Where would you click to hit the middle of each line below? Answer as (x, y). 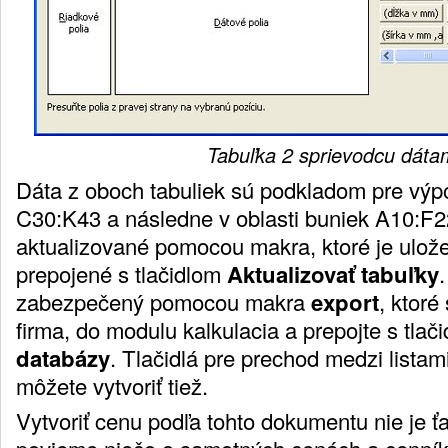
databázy (63, 357)
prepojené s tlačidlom (121, 273)
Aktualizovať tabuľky (333, 273)
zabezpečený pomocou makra (163, 301)
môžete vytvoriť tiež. (112, 385)
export (345, 301)
